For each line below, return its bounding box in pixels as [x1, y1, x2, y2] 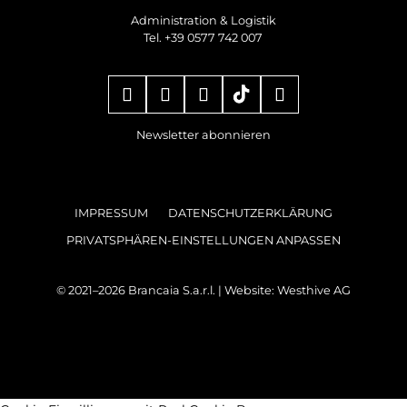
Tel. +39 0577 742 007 [144, 31, 263, 45]
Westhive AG [276, 283, 351, 298]
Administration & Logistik [130, 14, 276, 28]
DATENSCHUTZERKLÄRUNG [167, 206, 333, 221]
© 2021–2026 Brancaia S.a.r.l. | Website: [55, 283, 277, 298]
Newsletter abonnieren [135, 128, 271, 143]
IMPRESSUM [74, 206, 148, 221]
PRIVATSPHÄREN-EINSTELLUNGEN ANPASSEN [65, 233, 341, 248]
